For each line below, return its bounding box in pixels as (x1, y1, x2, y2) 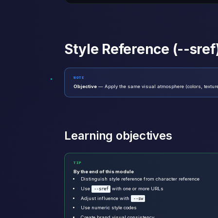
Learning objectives (64, 128, 172, 143)
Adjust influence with (81, 195, 131, 201)
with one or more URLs (110, 185, 164, 191)
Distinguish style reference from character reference (81, 176, 200, 182)
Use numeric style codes (81, 205, 137, 211)
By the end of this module (73, 169, 134, 175)
